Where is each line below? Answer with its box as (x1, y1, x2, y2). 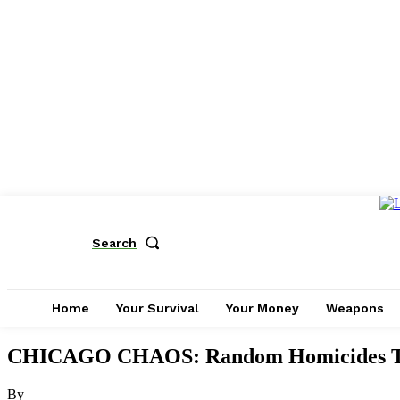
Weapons (326, 301, 384, 315)
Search (92, 235, 137, 250)
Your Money (226, 301, 299, 315)
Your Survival (116, 301, 199, 315)
